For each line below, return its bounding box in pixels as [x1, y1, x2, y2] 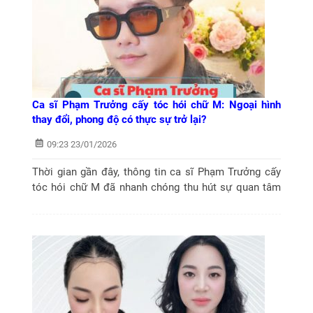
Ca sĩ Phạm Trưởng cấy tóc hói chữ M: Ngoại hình [32, 98, 281, 111]
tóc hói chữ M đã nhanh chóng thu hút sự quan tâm [32, 181, 281, 194]
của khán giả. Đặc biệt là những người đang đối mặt [32, 196, 281, 210]
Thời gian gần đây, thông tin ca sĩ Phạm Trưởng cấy [32, 166, 281, 179]
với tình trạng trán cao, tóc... [32, 212, 163, 225]
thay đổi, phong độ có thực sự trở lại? [32, 112, 206, 126]
